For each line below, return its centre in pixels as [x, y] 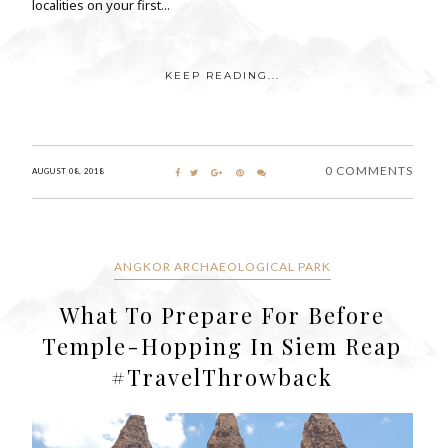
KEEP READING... [222, 76]
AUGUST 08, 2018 [68, 171]
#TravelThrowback [222, 377]
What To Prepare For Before [222, 315]
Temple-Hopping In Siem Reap [222, 346]
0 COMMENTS [368, 171]
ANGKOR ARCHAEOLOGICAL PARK [222, 267]
